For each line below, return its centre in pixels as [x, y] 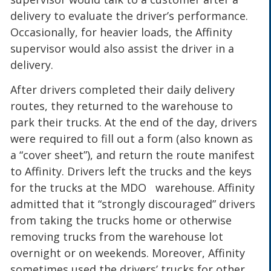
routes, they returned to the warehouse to [122, 106]
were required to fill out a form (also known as [132, 139]
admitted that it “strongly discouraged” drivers [133, 204]
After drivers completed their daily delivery [123, 90]
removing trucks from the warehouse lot [117, 237]
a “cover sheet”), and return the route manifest [133, 155]
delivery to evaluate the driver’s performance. [129, 15]
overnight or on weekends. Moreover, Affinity [128, 253]
